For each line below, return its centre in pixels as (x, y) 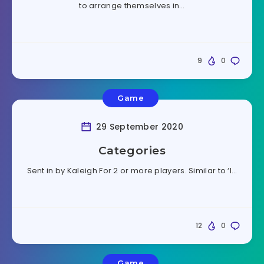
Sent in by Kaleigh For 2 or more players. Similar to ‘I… (132, 171)
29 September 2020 (138, 127)
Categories (132, 151)
